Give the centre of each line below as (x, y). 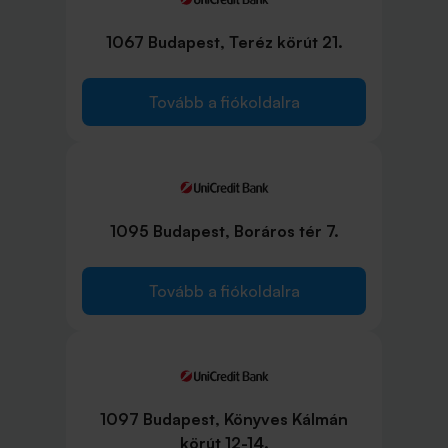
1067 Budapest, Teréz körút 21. (224, 42)
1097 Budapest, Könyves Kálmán (224, 418)
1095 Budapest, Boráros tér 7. (224, 230)
